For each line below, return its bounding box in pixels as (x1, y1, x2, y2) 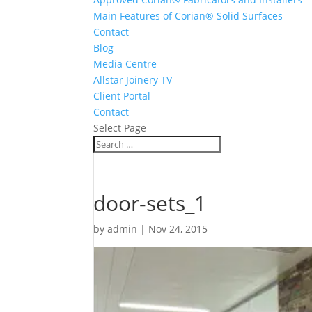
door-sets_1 (93, 189, 207, 218)
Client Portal (93, 89, 151, 103)
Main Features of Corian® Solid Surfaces (93, 9, 283, 23)
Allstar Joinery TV (93, 73, 173, 87)
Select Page (93, 121, 147, 135)
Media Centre (93, 57, 157, 71)
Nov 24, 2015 (148, 222, 208, 236)
